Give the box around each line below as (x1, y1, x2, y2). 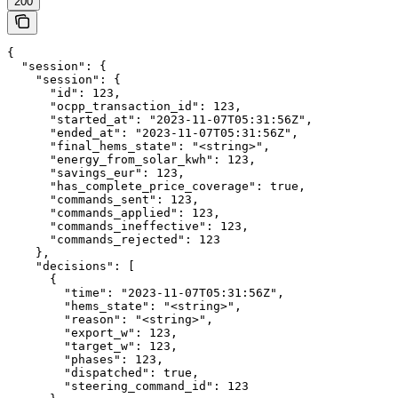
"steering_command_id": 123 (7, 378, 249, 393)
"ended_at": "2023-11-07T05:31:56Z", (7, 125, 298, 139)
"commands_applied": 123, (7, 205, 220, 219)
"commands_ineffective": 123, (7, 219, 249, 233)
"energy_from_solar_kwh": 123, (7, 152, 256, 166)
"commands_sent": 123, (7, 192, 199, 206)
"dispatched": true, (7, 365, 199, 379)
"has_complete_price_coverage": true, (7, 179, 306, 193)
